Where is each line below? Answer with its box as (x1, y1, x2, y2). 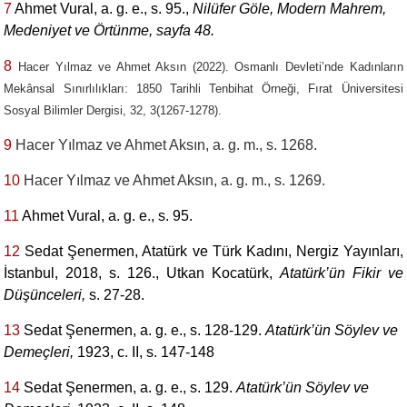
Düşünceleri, (4, 287, 90, 303)
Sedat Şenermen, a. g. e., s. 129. (20, 380, 237, 395)
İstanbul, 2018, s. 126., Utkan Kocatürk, (4, 265, 280, 281)
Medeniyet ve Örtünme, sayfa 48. (4, 23, 215, 38)
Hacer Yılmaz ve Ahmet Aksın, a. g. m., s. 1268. (12, 137, 318, 153)
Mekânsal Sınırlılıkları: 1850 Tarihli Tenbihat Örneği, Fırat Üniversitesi (4, 82, 403, 95)
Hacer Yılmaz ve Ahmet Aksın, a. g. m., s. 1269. (20, 173, 326, 188)
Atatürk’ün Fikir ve (279, 265, 403, 281)
